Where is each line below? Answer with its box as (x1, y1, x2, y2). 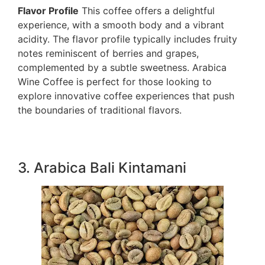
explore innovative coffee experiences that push (18, 89, 234, 102)
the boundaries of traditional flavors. (18, 104, 182, 116)
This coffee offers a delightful (79, 4, 215, 17)
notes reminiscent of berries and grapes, (18, 47, 199, 59)
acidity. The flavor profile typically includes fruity (18, 33, 237, 45)
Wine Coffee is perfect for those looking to (18, 75, 212, 88)
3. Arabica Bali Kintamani (18, 159, 186, 177)
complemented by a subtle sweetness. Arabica (18, 61, 227, 73)
